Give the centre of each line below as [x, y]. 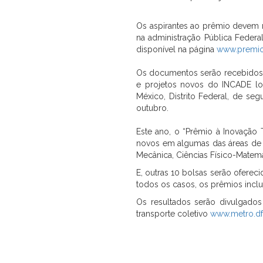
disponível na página [176, 49]
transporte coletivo [173, 214]
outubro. [152, 108]
